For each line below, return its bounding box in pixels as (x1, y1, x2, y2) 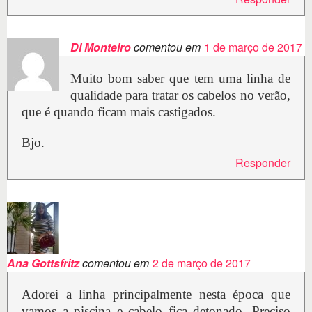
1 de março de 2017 (204, 39, 302, 56)
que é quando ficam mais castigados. (22, 104, 216, 120)
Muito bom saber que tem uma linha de (70, 71, 290, 86)
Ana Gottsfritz (7, 255, 79, 272)
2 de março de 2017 (153, 255, 251, 272)
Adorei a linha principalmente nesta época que (22, 287, 290, 302)
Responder (235, 155, 290, 171)
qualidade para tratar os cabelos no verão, (70, 88, 290, 103)
